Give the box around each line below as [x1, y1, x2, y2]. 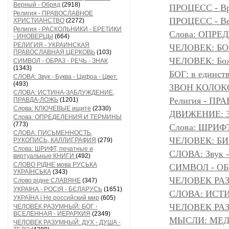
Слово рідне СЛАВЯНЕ [13, 177, 81, 184]
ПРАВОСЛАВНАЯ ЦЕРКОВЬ [13, 49, 95, 56]
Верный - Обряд [13, 1, 60, 8]
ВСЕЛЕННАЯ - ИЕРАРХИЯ [13, 210, 90, 217]
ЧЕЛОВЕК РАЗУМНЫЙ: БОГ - [13, 203, 98, 210]
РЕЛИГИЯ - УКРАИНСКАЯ [13, 41, 89, 49]
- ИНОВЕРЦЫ [13, 33, 53, 40]
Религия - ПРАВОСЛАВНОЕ [13, 10, 93, 17]
